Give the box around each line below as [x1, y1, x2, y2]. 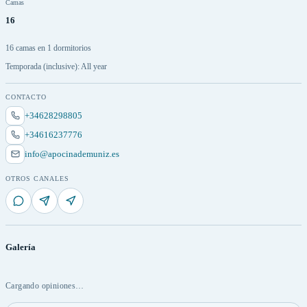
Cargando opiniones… [5, 280, 84, 291]
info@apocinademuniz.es [25, 148, 119, 159]
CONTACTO [5, 93, 47, 101]
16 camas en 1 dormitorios [5, 42, 91, 53]
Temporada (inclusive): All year [5, 61, 107, 71]
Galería [5, 241, 36, 252]
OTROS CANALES [5, 174, 69, 182]
